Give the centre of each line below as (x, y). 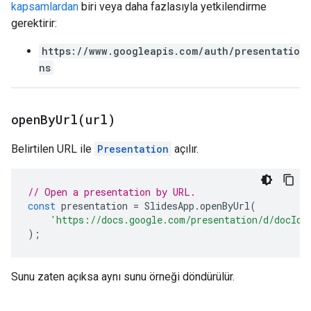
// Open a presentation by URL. (112, 192)
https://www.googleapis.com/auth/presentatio (171, 51)
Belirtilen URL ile (53, 149)
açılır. (185, 149)
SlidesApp (169, 206)
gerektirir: (34, 23)
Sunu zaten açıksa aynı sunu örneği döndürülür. (123, 277)
